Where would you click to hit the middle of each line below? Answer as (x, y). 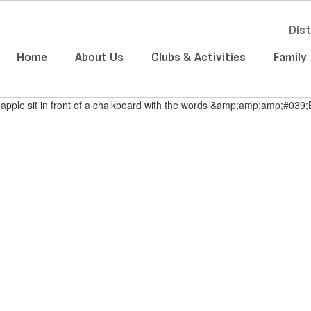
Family (290, 57)
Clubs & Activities (199, 57)
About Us (99, 57)
